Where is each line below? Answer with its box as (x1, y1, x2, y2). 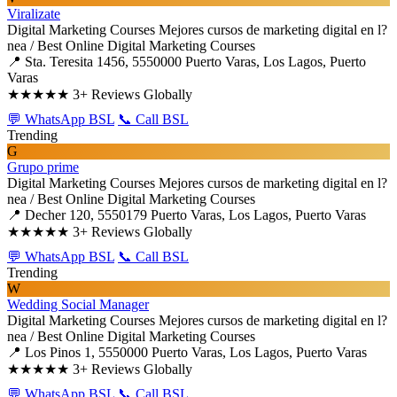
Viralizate (7, 6, 60, 21)
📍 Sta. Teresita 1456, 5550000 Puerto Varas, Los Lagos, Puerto (7, 54, 366, 69)
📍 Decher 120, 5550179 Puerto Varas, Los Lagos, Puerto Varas (7, 207, 366, 222)
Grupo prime (7, 160, 79, 175)
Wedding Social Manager (7, 297, 149, 312)
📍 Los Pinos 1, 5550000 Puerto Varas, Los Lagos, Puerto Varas (7, 345, 367, 360)
